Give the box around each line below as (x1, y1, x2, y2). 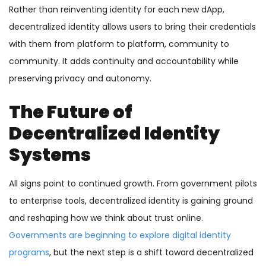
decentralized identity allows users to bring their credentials (9, 21, 256, 33)
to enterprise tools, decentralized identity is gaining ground (9, 195, 253, 207)
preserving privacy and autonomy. (9, 72, 151, 85)
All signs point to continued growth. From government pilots (9, 178, 257, 190)
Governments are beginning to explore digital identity (9, 229, 231, 242)
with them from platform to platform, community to (9, 38, 229, 50)
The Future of (9, 100, 132, 125)
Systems (9, 142, 91, 168)
